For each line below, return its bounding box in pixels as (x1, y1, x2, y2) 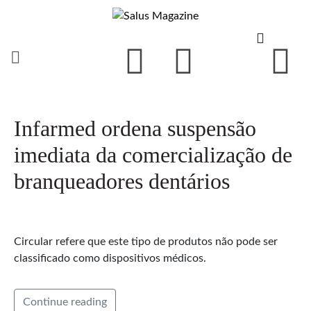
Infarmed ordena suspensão (14, 115, 256, 141)
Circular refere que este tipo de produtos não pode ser (14, 235, 278, 247)
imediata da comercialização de (14, 142, 292, 167)
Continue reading (23, 296, 107, 308)
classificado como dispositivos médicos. (14, 252, 206, 264)
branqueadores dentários (14, 168, 230, 194)
